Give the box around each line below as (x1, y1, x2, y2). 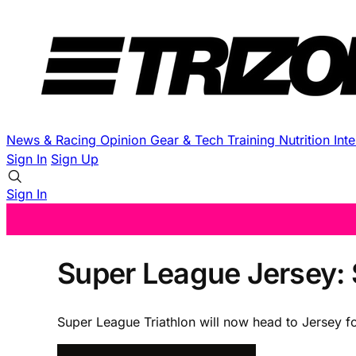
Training (227, 132, 279, 148)
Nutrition (279, 132, 334, 148)
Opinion (100, 132, 150, 148)
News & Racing (6, 132, 100, 148)
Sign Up (51, 151, 99, 167)
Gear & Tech (150, 132, 227, 148)
